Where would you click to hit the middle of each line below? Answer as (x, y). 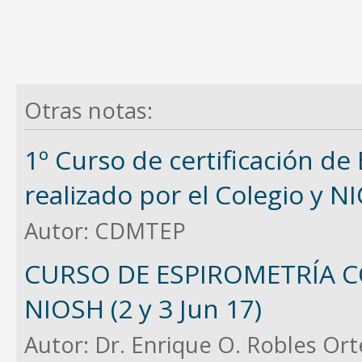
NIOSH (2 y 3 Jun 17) (143, 308)
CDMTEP (140, 230)
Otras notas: (88, 110)
